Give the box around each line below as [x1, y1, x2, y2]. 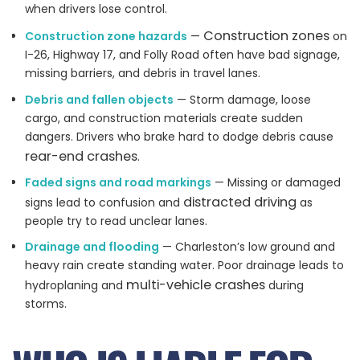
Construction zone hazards [24, 28, 187, 45]
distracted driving [182, 193, 297, 212]
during [264, 277, 304, 294]
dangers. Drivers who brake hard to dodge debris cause [24, 128, 333, 145]
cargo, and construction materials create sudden [24, 109, 303, 126]
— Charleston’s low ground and [158, 239, 335, 256]
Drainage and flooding [24, 239, 159, 256]
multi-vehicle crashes [125, 276, 265, 295]
